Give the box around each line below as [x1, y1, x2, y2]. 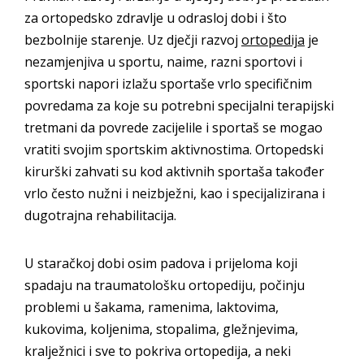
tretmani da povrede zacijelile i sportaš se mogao [24, 119, 323, 137]
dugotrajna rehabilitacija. [24, 206, 176, 225]
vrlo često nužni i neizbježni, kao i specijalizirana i [24, 184, 325, 203]
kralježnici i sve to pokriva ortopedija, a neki [24, 342, 291, 361]
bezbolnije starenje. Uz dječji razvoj [24, 31, 241, 50]
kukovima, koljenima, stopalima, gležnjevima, [24, 320, 298, 339]
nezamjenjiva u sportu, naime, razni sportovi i [24, 53, 302, 71]
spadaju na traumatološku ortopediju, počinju [24, 276, 305, 295]
